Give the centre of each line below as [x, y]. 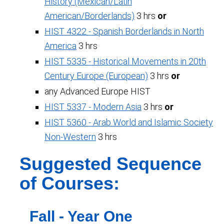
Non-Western [70, 137]
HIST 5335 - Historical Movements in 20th [125, 61]
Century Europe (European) [96, 76]
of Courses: [69, 183]
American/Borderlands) [89, 16]
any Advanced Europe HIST [97, 91]
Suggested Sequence [110, 164]
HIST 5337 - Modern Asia [93, 107]
